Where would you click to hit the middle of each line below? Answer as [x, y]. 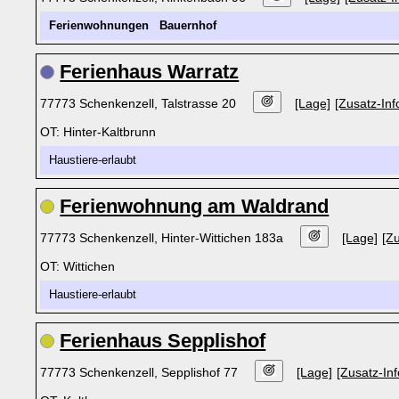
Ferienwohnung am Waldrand [195, 206]
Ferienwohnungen [99, 26]
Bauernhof [188, 26]
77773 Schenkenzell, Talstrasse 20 [140, 103]
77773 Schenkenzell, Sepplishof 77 [141, 372]
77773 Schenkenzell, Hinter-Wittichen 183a [164, 238]
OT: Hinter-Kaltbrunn [98, 132]
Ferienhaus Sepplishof [163, 341]
